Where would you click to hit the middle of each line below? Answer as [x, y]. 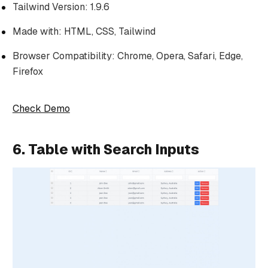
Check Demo [41, 108]
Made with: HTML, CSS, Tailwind [84, 31]
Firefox [28, 71]
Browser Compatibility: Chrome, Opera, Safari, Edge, [127, 56]
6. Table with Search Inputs [106, 149]
